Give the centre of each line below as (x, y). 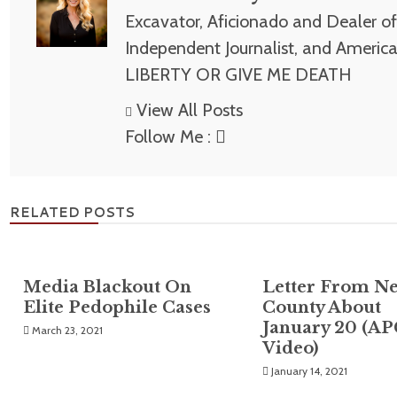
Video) (291, 349)
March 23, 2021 (67, 331)
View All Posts (190, 110)
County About (322, 308)
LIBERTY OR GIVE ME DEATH (238, 75)
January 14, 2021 (310, 371)
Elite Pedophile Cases (117, 308)
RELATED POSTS (72, 213)
